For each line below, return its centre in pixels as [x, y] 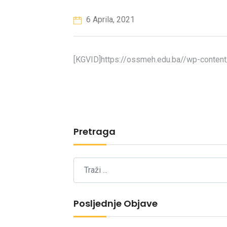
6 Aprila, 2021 [109, 19]
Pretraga [94, 131]
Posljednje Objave [116, 203]
